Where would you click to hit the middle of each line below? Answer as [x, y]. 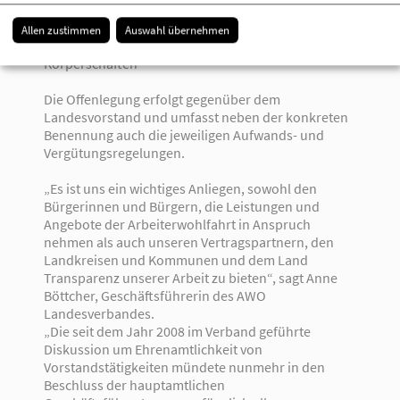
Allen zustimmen [61, 29]
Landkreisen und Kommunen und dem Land [175, 259]
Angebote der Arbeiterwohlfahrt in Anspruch [177, 224]
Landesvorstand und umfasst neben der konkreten [196, 117]
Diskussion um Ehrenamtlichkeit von [153, 349]
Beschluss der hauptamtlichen [134, 384]
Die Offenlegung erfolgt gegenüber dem [162, 99]
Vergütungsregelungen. [114, 152]
